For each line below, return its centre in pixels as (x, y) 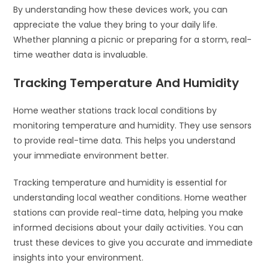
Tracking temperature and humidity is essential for (120, 182)
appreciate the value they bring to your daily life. (116, 24)
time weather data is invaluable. (81, 54)
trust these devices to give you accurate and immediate (133, 242)
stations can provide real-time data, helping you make (128, 212)
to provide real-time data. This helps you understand (125, 140)
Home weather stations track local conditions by (115, 110)
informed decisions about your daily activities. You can (128, 227)
